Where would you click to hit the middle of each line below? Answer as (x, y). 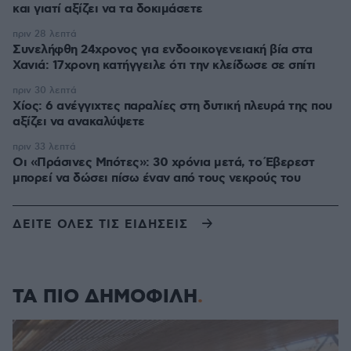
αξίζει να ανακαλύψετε (79, 122)
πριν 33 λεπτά (44, 147)
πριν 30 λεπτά (45, 90)
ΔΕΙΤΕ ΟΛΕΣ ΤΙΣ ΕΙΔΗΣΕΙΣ (100, 224)
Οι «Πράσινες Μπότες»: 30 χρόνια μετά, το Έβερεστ (163, 163)
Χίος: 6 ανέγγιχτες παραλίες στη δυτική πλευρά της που (172, 106)
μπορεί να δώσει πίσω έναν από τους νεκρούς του (156, 178)
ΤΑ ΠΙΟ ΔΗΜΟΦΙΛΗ (105, 297)
